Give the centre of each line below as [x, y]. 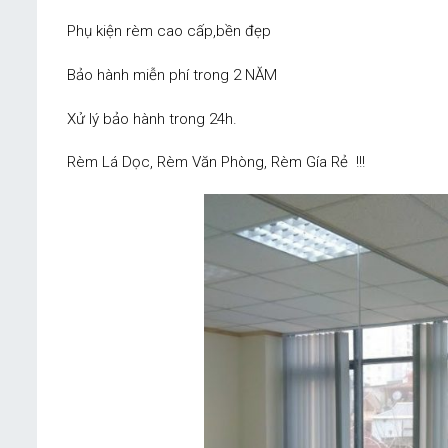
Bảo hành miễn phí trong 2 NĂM [172, 74]
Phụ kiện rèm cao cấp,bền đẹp [169, 31]
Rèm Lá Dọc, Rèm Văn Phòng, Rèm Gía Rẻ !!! [216, 162]
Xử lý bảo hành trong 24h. [152, 118]
